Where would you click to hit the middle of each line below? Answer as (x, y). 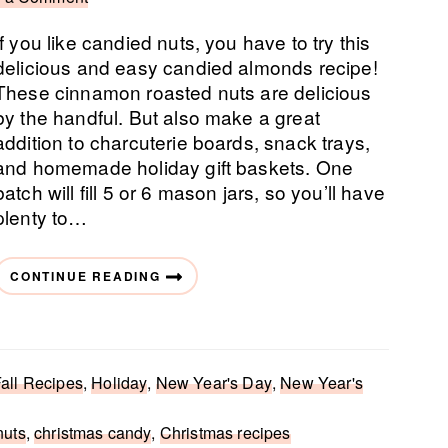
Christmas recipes (225, 432)
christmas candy (93, 432)
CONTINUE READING (85, 276)
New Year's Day (213, 382)
